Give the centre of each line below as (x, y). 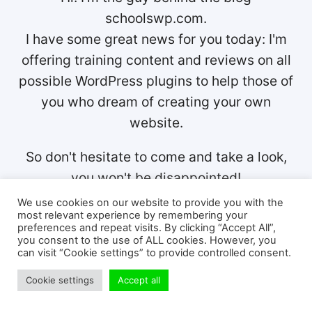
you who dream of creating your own (156, 102)
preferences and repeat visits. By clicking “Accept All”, (147, 228)
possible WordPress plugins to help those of (156, 81)
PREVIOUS (62, 296)
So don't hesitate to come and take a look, (156, 157)
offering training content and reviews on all (156, 60)
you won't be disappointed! (156, 178)
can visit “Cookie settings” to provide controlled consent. (154, 253)
